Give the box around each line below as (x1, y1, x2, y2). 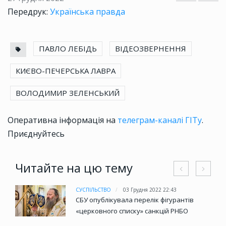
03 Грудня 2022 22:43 (123, 186, 177, 194)
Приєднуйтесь (8, 128, 65, 140)
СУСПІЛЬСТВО (76, 186, 111, 194)
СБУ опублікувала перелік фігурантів (76, 195, 194, 205)
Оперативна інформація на (8, 115, 118, 126)
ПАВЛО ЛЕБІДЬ (39, 43, 97, 54)
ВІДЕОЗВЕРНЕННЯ (115, 43, 186, 54)
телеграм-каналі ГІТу (118, 115, 202, 126)
